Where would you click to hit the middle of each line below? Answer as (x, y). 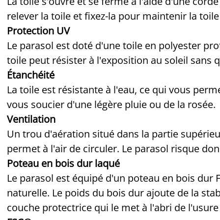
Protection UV (38, 30)
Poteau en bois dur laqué (63, 163)
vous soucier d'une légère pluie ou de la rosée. (111, 104)
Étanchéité (31, 75)
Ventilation (31, 119)
